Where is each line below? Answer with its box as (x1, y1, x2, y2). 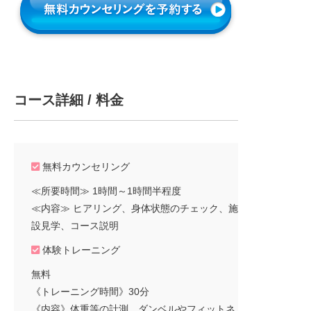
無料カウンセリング (40, 160, 130, 172)
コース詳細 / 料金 (14, 92, 124, 108)
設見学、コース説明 (31, 219, 119, 231)
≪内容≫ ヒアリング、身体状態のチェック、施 (31, 202, 238, 214)
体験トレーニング (40, 244, 120, 255)
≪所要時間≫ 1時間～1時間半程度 (31, 185, 181, 196)
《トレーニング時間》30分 (31, 285, 149, 297)
